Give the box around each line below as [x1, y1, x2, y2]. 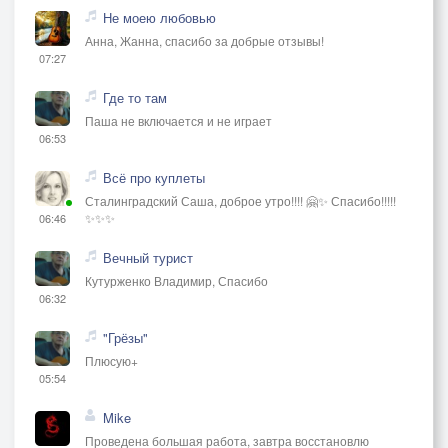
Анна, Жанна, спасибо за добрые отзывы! [85, 31, 324, 49]
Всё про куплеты [103, 167, 205, 187]
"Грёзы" [103, 327, 148, 347]
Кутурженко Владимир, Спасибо [85, 271, 268, 289]
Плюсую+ [85, 351, 138, 369]
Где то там [103, 87, 167, 107]
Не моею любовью [103, 7, 216, 27]
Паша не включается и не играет [85, 111, 272, 129]
